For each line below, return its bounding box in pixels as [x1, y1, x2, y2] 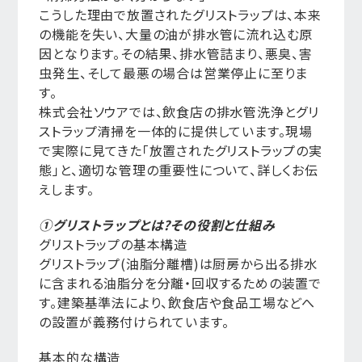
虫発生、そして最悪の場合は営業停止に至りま [39, 63, 309, 82]
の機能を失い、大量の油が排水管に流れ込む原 [39, 24, 314, 44]
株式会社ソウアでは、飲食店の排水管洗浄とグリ [39, 102, 319, 121]
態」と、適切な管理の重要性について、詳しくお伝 [39, 160, 318, 179]
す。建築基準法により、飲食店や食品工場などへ [39, 293, 315, 312]
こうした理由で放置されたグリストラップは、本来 [39, 5, 322, 24]
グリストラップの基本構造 [39, 234, 187, 254]
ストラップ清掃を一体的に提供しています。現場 [39, 121, 313, 141]
